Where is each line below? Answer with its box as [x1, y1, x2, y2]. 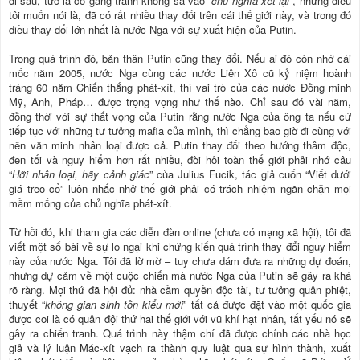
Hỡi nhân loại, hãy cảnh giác [12, 166, 149, 182]
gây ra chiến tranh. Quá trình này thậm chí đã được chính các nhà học [9, 325, 351, 341]
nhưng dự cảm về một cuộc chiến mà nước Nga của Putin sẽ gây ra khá [9, 267, 351, 283]
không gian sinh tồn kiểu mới [45, 296, 184, 312]
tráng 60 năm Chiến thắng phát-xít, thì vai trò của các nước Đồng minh [9, 79, 351, 95]
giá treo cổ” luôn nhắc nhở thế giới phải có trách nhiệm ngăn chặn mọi [9, 180, 351, 196]
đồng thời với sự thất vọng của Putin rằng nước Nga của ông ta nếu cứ [9, 108, 351, 124]
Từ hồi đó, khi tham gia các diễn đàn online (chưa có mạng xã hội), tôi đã [9, 223, 351, 239]
